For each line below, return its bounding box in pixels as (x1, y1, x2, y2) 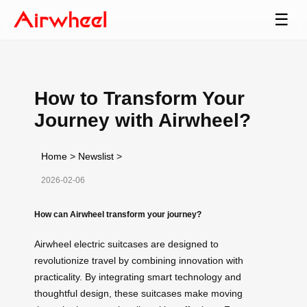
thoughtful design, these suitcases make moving (34, 287, 243, 299)
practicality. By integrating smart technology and (34, 271, 241, 282)
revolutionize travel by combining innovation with (34, 254, 243, 266)
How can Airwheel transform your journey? (34, 209, 201, 219)
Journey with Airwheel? (34, 109, 251, 131)
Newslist (78, 150, 114, 162)
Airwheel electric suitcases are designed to (34, 238, 219, 249)
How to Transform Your (34, 87, 245, 109)
